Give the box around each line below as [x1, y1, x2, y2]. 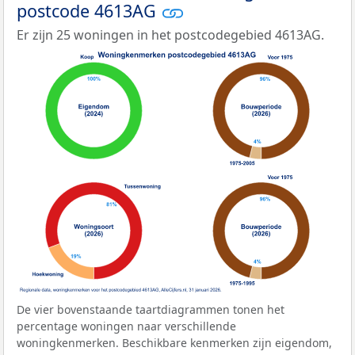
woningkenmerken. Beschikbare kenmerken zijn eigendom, [17, 334, 332, 350]
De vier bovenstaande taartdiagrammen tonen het [17, 301, 284, 317]
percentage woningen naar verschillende [17, 318, 236, 334]
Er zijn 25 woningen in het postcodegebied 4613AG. [17, 26, 324, 44]
